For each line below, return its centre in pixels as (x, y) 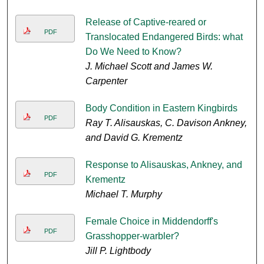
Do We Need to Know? (133, 52)
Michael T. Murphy (123, 194)
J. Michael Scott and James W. (149, 67)
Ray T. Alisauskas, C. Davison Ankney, (166, 123)
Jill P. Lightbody (118, 251)
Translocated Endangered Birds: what (164, 37)
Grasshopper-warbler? (132, 236)
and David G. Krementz (134, 138)
